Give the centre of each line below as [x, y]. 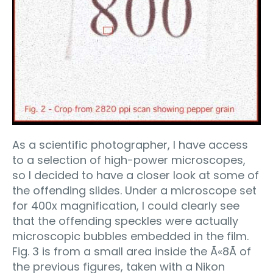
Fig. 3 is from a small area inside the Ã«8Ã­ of [132, 252]
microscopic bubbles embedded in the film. [130, 236]
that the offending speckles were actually [125, 221]
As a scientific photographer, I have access [130, 145]
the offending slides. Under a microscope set [134, 191]
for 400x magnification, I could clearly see [126, 206]
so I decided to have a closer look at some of [136, 175]
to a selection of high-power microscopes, [129, 160]
